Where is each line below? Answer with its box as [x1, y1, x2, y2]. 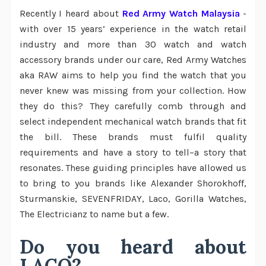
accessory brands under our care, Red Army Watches [19, 54, 247, 66]
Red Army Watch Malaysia [118, 8, 243, 20]
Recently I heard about [19, 8, 119, 20]
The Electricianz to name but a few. [19, 208, 169, 220]
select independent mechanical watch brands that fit [19, 116, 247, 128]
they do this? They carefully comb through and [19, 100, 247, 112]
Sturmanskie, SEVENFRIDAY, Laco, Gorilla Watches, [19, 193, 247, 205]
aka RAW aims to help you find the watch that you [19, 69, 247, 81]
